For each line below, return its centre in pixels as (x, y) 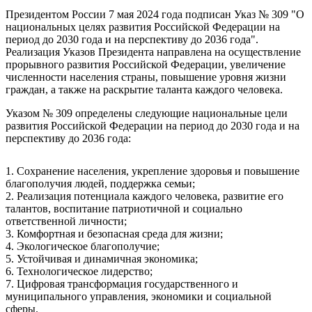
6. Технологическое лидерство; (79, 271)
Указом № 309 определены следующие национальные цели (147, 113)
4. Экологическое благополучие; (83, 246)
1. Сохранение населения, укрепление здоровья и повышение (153, 171)
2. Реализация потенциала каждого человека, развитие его (145, 196)
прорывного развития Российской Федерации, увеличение (146, 64)
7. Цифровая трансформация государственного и (122, 284)
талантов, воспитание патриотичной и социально (124, 209)
